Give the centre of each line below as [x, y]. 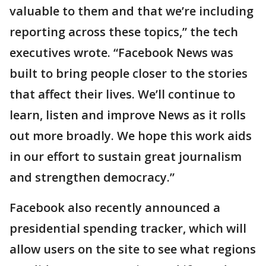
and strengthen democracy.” [92, 178]
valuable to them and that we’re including [132, 11]
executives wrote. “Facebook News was [121, 53]
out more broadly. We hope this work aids [131, 136]
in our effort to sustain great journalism [126, 157]
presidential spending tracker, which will [128, 229]
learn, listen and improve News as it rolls [128, 115]
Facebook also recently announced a [115, 208]
